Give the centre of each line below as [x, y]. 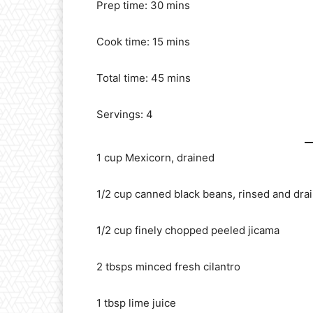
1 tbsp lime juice [136, 303]
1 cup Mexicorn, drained [155, 157]
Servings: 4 [125, 115]
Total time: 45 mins [144, 78]
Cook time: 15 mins [143, 42]
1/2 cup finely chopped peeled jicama [188, 230]
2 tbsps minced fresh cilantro [168, 266]
